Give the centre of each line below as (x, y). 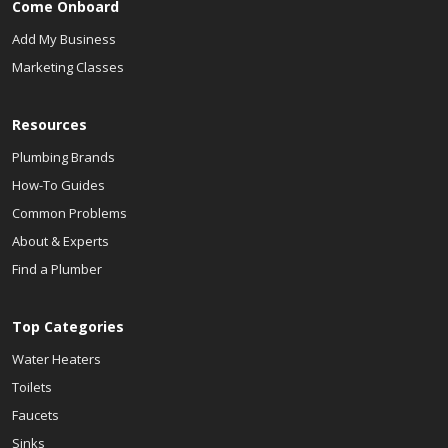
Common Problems (69, 213)
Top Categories (68, 326)
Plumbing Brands (63, 157)
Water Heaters (56, 359)
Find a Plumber (57, 269)
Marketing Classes (68, 67)
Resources (49, 124)
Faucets (35, 415)
